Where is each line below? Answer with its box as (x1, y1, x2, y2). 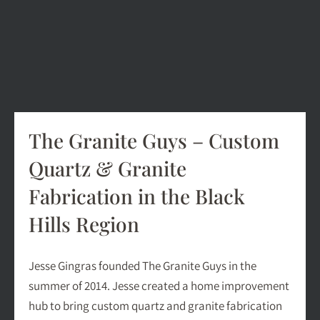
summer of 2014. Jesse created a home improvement (29, 278, 289, 294)
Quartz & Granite (29, 155, 186, 182)
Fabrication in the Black (29, 183, 245, 210)
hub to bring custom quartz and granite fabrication (29, 298, 282, 314)
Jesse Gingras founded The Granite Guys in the (29, 258, 256, 274)
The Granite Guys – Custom (29, 127, 279, 154)
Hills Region (29, 211, 139, 238)
